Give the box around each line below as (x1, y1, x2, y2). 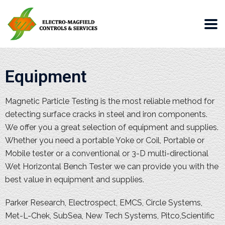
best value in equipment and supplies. (5, 175, 144, 184)
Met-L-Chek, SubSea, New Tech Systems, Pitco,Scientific (5, 211, 214, 220)
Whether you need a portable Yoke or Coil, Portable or (5, 136, 204, 145)
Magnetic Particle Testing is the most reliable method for (5, 96, 214, 106)
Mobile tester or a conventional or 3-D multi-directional (5, 149, 208, 158)
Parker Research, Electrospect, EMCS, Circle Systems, (5, 198, 202, 207)
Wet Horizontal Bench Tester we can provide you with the (5, 162, 218, 171)
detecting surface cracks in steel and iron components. (5, 109, 207, 119)
